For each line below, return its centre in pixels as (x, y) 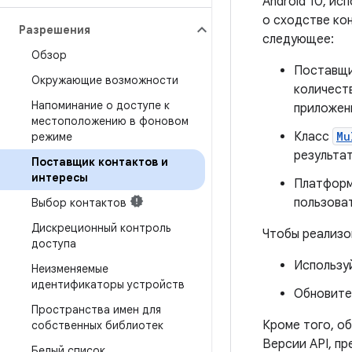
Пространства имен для (96, 310)
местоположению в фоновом (110, 121)
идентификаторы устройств (108, 284)
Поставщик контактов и (100, 162)
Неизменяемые (70, 269)
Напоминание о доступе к (101, 105)
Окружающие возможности (105, 80)
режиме (52, 137)
